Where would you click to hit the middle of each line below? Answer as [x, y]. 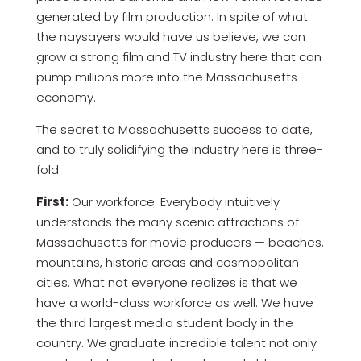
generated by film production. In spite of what [172, 16]
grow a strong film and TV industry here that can [178, 56]
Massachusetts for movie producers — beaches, [180, 242]
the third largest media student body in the [164, 322]
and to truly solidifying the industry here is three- [179, 149]
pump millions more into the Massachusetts [166, 77]
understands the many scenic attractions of [167, 222]
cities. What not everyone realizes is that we [166, 282]
